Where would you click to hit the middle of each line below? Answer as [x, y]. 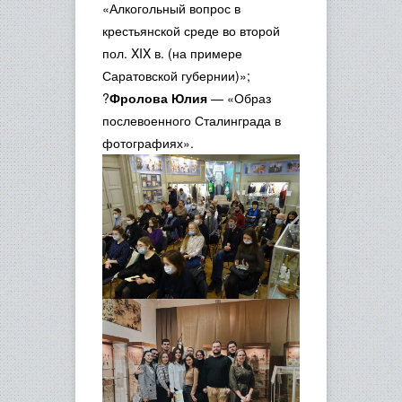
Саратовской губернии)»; [176, 75]
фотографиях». [148, 143]
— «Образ [239, 98]
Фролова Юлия [158, 98]
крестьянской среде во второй [191, 31]
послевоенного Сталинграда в [192, 120]
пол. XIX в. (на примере [172, 53]
